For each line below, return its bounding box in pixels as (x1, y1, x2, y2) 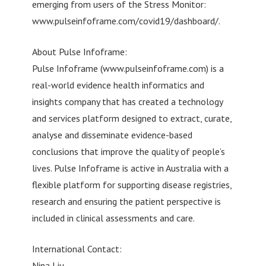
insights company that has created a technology (31, 95, 223, 107)
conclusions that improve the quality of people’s (31, 145, 225, 157)
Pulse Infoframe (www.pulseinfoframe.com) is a (31, 62, 224, 74)
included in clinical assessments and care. (31, 211, 195, 224)
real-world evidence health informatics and (31, 78, 204, 91)
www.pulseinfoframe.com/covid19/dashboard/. (31, 14, 220, 27)
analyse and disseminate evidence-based (31, 128, 192, 141)
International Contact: (31, 242, 122, 255)
